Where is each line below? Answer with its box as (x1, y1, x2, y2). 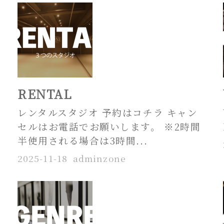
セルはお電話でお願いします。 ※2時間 (17, 119, 201, 133)
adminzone (72, 151, 126, 164)
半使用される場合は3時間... (17, 133, 148, 147)
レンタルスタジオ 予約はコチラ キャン (17, 105, 198, 119)
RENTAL (17, 85, 72, 103)
